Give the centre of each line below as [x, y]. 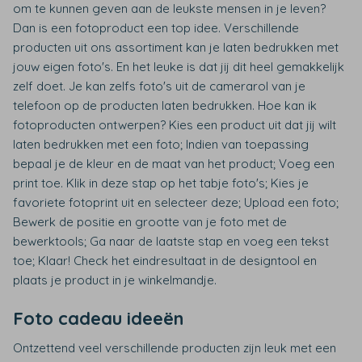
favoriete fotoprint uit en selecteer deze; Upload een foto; [176, 203]
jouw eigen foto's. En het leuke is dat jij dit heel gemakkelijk [179, 67]
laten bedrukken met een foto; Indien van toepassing [161, 145]
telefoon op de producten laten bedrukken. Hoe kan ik [165, 106]
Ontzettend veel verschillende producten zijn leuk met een [175, 348]
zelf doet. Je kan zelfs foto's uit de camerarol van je [159, 86]
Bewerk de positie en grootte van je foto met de [150, 222]
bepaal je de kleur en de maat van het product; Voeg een [174, 164]
